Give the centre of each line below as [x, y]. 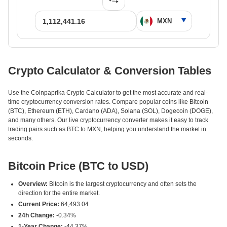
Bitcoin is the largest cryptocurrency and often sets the [122, 184]
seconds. [21, 138]
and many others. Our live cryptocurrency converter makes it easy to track [108, 120]
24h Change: [36, 215]
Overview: [33, 184]
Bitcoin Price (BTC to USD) [78, 166]
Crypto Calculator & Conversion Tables [110, 71]
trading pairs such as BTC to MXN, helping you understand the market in [107, 129]
